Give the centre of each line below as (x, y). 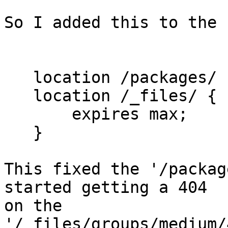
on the (33, 206)
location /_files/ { (19, 96)
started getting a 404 (106, 188)
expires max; (38, 114)
